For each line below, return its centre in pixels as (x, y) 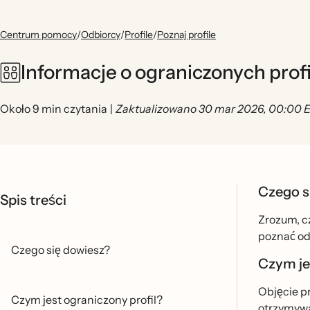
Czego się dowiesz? (61, 250)
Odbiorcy (101, 35)
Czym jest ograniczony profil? (87, 300)
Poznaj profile (186, 35)
